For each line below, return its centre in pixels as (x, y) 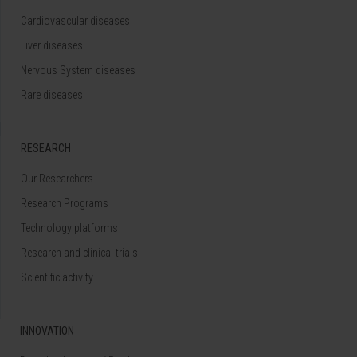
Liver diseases (52, 45)
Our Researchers (57, 178)
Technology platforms (69, 228)
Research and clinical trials (79, 252)
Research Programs (65, 203)
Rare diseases (52, 94)
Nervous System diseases (78, 70)
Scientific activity (57, 277)
